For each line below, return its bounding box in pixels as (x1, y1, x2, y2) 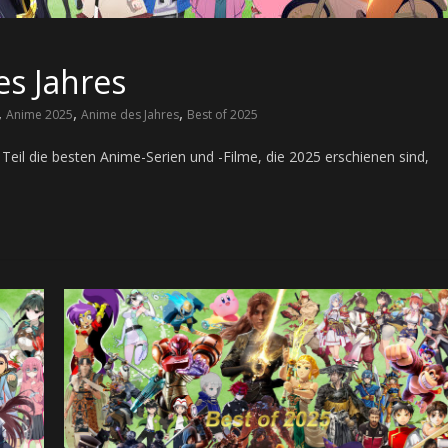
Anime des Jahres (81, 106, 179, 124)
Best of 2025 (187, 106, 258, 124)
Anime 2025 (6, 106, 73, 124)
